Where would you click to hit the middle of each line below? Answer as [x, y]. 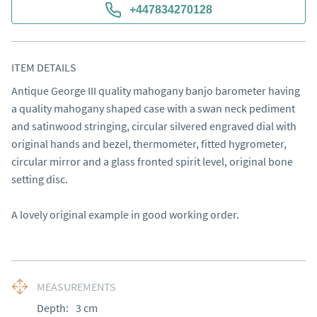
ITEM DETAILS [44, 67]
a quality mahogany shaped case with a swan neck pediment [153, 108]
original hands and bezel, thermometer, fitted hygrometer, [149, 144]
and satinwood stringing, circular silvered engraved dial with [154, 126]
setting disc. [40, 179]
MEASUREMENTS [76, 287]
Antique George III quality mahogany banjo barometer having [156, 91]
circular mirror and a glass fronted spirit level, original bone [152, 161]
